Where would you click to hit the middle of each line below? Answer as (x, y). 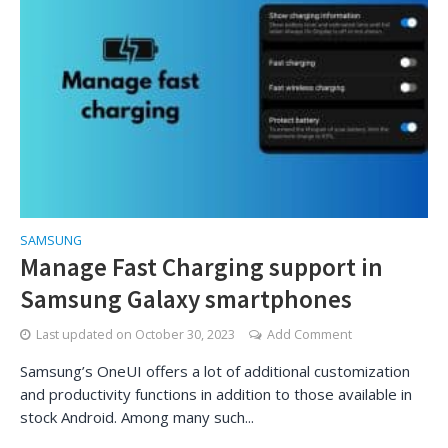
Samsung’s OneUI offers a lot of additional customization (215, 371)
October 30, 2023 (185, 334)
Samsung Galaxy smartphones (186, 299)
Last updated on (85, 334)
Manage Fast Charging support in (201, 267)
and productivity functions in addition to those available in (216, 394)
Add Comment (309, 334)
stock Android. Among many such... (137, 417)
